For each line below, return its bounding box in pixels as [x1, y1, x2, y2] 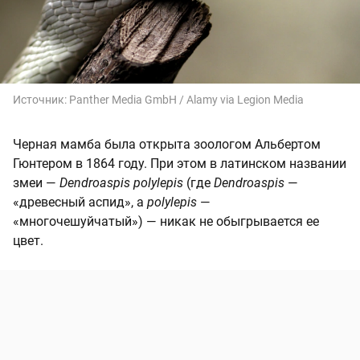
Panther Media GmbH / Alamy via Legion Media [69, 92, 304, 106]
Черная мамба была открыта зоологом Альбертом [13, 136, 321, 152]
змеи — [13, 174, 59, 190]
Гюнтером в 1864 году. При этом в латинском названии [13, 155, 346, 171]
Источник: [13, 92, 69, 106]
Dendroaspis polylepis [59, 174, 183, 190]
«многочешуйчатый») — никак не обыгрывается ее [13, 213, 319, 229]
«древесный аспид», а [13, 194, 147, 210]
